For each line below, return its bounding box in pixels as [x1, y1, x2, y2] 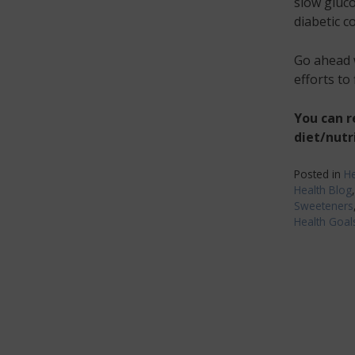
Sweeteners [293, 197, 353, 213]
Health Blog [293, 181, 352, 197]
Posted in [293, 166, 344, 181]
